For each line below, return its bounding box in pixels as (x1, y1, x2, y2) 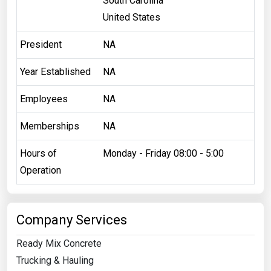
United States (102, 11, 160, 23)
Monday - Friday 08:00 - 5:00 (102, 147, 224, 159)
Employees (19, 93, 68, 105)
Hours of (19, 147, 57, 159)
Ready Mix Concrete (16, 237, 102, 249)
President (19, 38, 62, 50)
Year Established (19, 65, 91, 77)
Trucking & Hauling (16, 254, 94, 266)
